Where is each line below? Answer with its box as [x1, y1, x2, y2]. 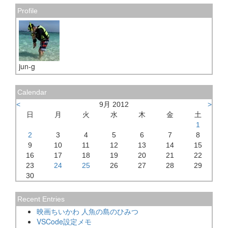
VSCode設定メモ [37, 216, 92, 227]
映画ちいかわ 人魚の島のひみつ [37, 206, 138, 217]
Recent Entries [17, 195, 65, 204]
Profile [17, 7, 38, 15]
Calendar [17, 88, 47, 97]
